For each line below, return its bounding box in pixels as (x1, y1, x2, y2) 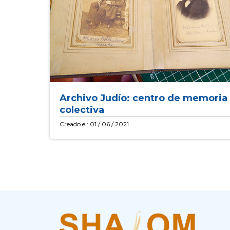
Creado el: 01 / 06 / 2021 (59, 120, 129, 128)
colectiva (59, 104, 104, 116)
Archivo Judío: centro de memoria (59, 92, 227, 104)
